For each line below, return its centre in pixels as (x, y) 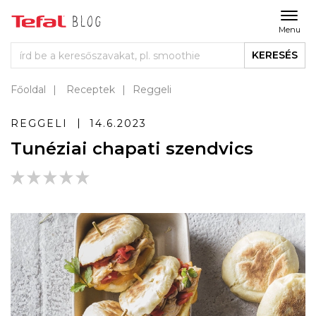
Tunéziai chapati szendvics (132, 148)
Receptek (91, 90)
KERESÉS (275, 55)
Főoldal (28, 90)
